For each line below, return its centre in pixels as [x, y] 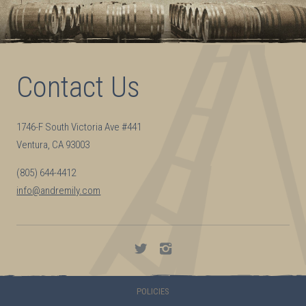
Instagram [195, 266]
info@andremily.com [59, 191]
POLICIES [153, 292]
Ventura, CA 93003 [53, 144]
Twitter [165, 266]
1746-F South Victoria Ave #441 [79, 127]
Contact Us [79, 86]
